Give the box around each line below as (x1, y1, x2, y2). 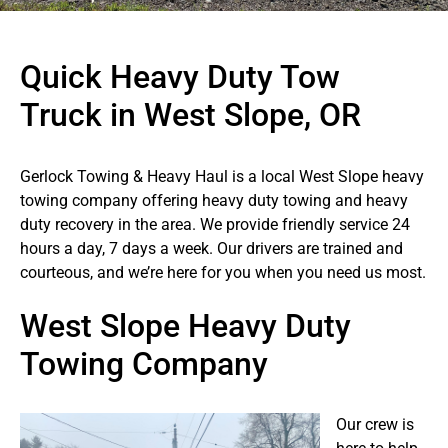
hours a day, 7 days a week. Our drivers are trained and (20, 238, 403, 258)
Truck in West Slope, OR (20, 96, 361, 135)
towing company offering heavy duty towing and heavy (20, 190, 408, 210)
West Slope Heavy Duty (20, 306, 351, 345)
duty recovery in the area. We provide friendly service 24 (20, 214, 410, 234)
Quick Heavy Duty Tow (20, 58, 340, 97)
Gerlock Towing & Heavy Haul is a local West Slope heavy (20, 166, 424, 186)
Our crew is (336, 415, 414, 435)
